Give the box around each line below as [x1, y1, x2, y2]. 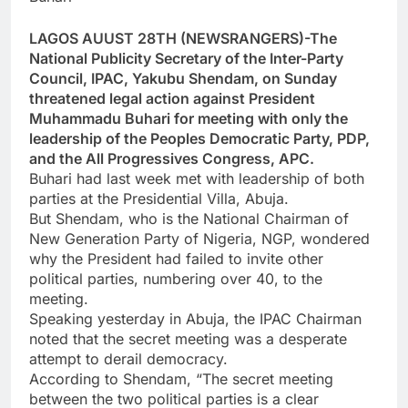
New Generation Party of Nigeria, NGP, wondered [29, 229, 370, 249]
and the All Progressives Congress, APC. [29, 149, 314, 168]
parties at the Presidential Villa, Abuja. [29, 189, 289, 209]
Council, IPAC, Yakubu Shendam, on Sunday [29, 69, 337, 88]
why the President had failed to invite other [29, 250, 323, 269]
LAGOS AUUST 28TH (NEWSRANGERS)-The [29, 29, 337, 48]
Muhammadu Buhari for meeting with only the [29, 109, 348, 128]
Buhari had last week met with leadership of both [29, 169, 364, 189]
